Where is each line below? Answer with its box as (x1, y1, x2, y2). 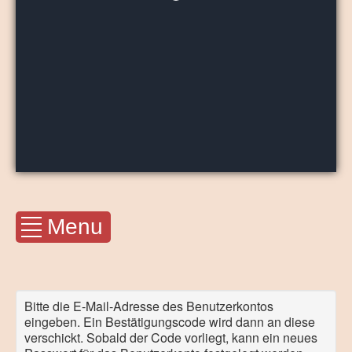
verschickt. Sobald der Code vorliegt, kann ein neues (24, 328, 317, 346)
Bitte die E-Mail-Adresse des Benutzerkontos (24, 296, 273, 315)
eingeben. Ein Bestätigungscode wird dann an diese (24, 312, 315, 331)
